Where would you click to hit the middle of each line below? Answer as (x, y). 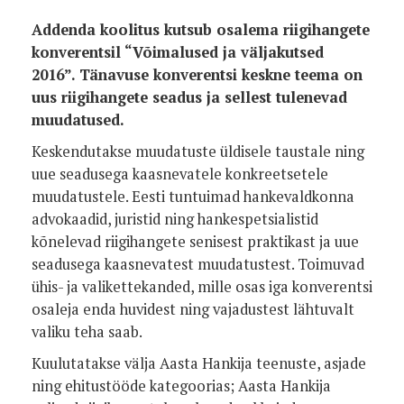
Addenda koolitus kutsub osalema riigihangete (201, 29)
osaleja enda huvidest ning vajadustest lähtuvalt (193, 309)
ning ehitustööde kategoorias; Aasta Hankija (181, 386)
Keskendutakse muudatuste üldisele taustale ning (198, 151)
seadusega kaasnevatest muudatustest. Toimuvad (198, 264)
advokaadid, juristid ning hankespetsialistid (175, 219)
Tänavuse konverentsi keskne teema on (221, 74)
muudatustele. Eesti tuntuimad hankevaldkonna (193, 196)
